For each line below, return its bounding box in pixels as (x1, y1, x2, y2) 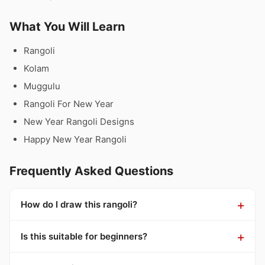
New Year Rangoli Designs (24, 116, 134, 127)
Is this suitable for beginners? (21, 231, 147, 242)
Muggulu (24, 80, 60, 92)
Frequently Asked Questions (9, 164, 173, 178)
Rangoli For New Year (24, 98, 114, 109)
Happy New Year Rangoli (24, 134, 127, 145)
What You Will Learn (9, 20, 125, 34)
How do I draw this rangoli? (21, 199, 137, 210)
